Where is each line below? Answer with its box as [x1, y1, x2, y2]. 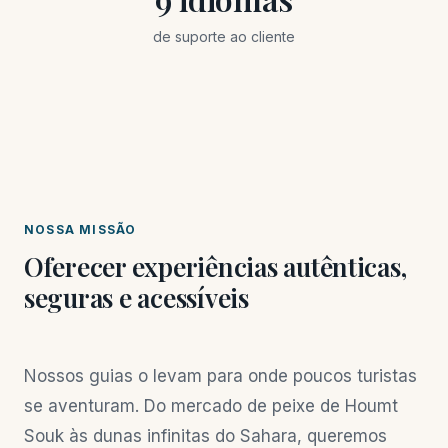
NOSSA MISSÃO [24, 222, 137, 237]
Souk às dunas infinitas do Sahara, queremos [24, 426, 387, 446]
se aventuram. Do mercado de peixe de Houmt [24, 396, 398, 416]
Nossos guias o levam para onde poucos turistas [24, 366, 417, 386]
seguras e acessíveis [24, 280, 249, 315]
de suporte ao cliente [153, 28, 295, 45]
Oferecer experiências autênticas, [24, 249, 407, 284]
